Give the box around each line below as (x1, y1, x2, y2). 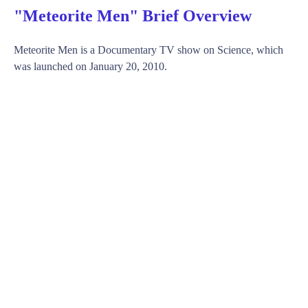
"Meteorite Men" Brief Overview (14, 6, 252, 25)
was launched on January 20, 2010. (14, 60, 167, 72)
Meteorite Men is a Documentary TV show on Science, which (14, 43, 283, 56)
